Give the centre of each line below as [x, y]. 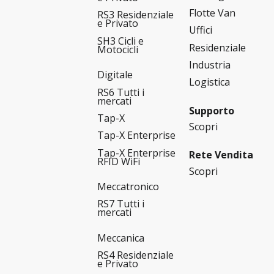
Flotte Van [212, 13]
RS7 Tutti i [121, 204]
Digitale [115, 75]
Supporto [211, 110]
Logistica [209, 82]
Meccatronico [128, 187]
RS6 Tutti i [121, 92]
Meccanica [121, 238]
